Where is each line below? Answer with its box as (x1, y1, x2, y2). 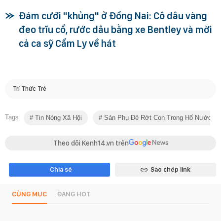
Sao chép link (150, 165, 190, 173)
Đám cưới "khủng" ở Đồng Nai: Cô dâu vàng (19, 9, 207, 22)
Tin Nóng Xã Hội (33, 113, 82, 121)
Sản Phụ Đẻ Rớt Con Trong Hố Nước (102, 113, 212, 121)
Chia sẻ (49, 165, 72, 173)
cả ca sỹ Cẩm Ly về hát (19, 37, 116, 49)
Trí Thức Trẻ (13, 85, 46, 93)
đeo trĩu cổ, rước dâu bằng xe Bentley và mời (19, 23, 212, 36)
